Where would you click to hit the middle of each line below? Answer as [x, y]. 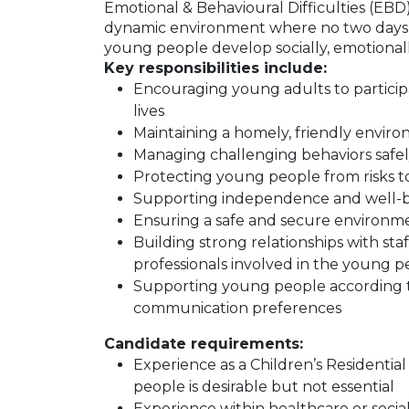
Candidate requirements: [204, 344]
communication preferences [237, 308]
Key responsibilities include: [215, 68]
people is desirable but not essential [264, 387]
